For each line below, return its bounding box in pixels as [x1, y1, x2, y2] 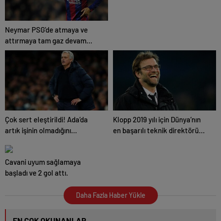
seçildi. [113, 137, 135, 146]
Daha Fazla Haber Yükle [75, 191, 146, 199]
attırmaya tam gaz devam [5, 36, 86, 45]
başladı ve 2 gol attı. [5, 168, 68, 177]
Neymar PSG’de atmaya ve [5, 25, 88, 34]
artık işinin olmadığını [5, 126, 71, 135]
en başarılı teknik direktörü [113, 126, 199, 135]
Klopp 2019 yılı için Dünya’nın [113, 115, 201, 124]
